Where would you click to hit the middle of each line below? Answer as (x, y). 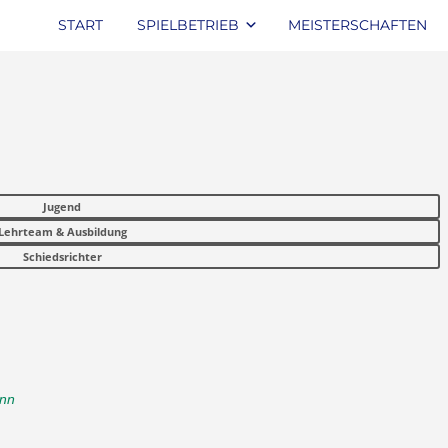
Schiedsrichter (62, 256)
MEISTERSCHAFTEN (357, 25)
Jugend (62, 206)
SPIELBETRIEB (188, 25)
